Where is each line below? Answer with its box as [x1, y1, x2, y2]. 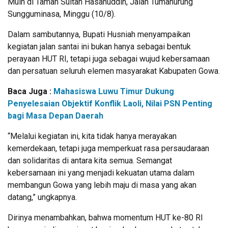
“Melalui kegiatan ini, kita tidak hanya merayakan [8, 131, 177, 141]
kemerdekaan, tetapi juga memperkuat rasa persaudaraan [8, 143, 209, 153]
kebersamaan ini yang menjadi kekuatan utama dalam [8, 167, 194, 178]
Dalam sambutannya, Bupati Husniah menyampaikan [8, 29, 190, 39]
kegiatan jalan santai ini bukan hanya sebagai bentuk [8, 41, 191, 51]
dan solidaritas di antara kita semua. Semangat [8, 155, 172, 165]
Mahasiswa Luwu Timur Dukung [53, 86, 174, 96]
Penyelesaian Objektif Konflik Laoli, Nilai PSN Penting [8, 98, 212, 108]
